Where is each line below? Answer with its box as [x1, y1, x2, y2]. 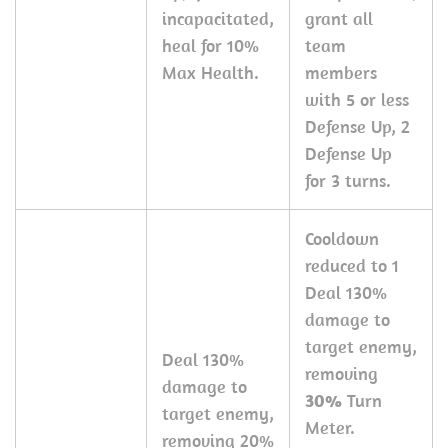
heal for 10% [162, 34, 259, 57]
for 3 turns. [305, 169, 396, 192]
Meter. [305, 416, 355, 439]
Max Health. [162, 61, 259, 84]
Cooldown [305, 227, 379, 250]
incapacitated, [162, 7, 274, 30]
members [305, 61, 377, 84]
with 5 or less [305, 88, 409, 111]
